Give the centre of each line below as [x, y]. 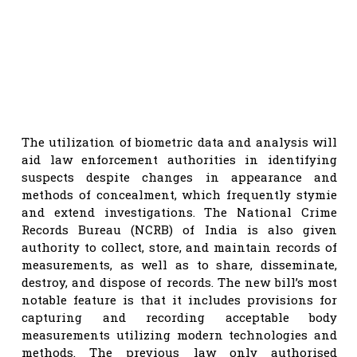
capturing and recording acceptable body [179, 317]
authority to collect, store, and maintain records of [179, 247]
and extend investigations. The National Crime [179, 212]
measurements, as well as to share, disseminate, [179, 264]
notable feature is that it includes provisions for [179, 299]
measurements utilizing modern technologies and [179, 334]
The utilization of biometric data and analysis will [179, 141]
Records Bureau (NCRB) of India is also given [179, 229]
